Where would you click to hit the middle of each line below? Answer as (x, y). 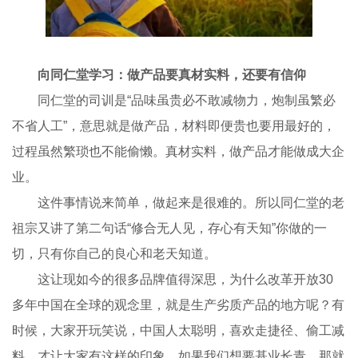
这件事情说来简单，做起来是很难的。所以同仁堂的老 (179, 202)
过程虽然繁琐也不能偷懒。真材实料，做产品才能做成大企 (179, 151)
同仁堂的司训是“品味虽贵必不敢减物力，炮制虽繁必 (174, 100)
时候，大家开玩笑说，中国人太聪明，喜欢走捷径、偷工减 (179, 330)
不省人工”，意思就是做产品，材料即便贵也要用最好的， (174, 125)
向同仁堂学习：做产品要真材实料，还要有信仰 (172, 74)
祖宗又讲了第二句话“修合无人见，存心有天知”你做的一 (170, 228)
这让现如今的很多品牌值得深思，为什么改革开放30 (173, 279)
